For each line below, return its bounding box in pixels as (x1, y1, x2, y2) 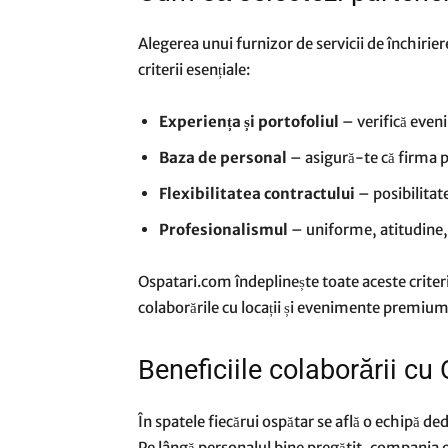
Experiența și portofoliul (159, 112, 339, 131)
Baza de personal (159, 148, 287, 167)
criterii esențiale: (138, 60, 250, 79)
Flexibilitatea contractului (159, 184, 355, 203)
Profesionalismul (159, 220, 288, 239)
